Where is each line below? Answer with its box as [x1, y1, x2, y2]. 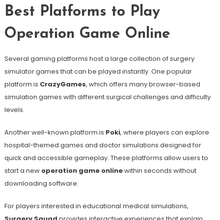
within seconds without [122, 166, 196, 175]
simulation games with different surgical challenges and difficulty [4, 92, 211, 102]
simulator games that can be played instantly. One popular [4, 67, 192, 76]
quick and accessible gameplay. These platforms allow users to [4, 153, 208, 163]
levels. [4, 105, 25, 114]
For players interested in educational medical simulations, [4, 201, 189, 211]
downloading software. [4, 179, 79, 188]
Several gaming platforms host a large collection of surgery [4, 54, 194, 63]
